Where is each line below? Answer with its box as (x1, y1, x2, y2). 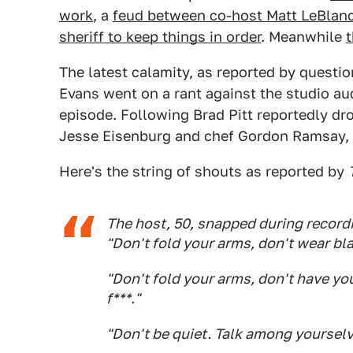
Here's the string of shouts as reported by (59, 163, 348, 180)
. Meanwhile (261, 28, 346, 45)
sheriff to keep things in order (59, 28, 261, 45)
